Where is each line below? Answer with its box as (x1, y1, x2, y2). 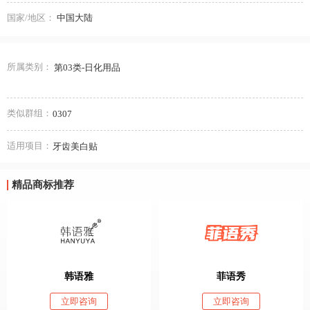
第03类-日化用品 (53, 62, 120, 73)
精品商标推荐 (11, 179, 74, 190)
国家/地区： (7, 12, 55, 23)
